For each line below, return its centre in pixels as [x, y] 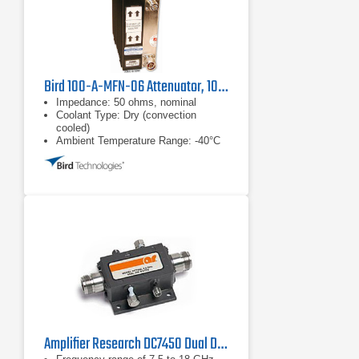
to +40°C [77, 153]
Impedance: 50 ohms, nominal [126, 102]
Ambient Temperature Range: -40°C [138, 141]
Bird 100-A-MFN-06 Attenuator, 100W [223, 87]
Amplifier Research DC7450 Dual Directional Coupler [222, 344]
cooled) [73, 128]
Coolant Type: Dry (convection [126, 115]
